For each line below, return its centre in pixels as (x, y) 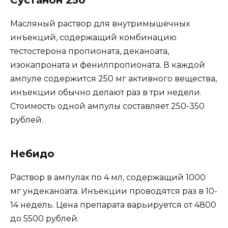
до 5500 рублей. (45, 219)
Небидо (32, 154)
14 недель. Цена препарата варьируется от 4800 (113, 205)
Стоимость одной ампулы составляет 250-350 (107, 106)
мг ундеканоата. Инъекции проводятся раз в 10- (114, 191)
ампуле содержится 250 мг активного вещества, (113, 79)
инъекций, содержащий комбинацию (93, 38)
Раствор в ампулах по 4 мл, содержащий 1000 (108, 178)
